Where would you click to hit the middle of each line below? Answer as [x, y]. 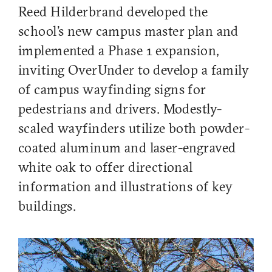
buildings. [47, 208]
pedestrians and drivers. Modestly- [120, 110]
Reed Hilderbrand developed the [113, 13]
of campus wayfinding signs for [112, 91]
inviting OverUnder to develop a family [134, 72]
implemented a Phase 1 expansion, [119, 52]
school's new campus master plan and [128, 33]
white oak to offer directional [106, 169]
